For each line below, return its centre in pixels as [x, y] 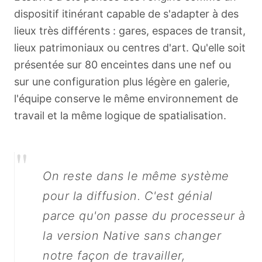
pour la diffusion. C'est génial [128, 196]
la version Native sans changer [132, 236]
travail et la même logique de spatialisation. [120, 116]
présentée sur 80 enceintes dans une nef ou [123, 65]
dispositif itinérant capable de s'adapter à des [126, 14]
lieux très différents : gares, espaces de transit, [130, 31]
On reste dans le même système [136, 176]
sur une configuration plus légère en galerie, [122, 82]
